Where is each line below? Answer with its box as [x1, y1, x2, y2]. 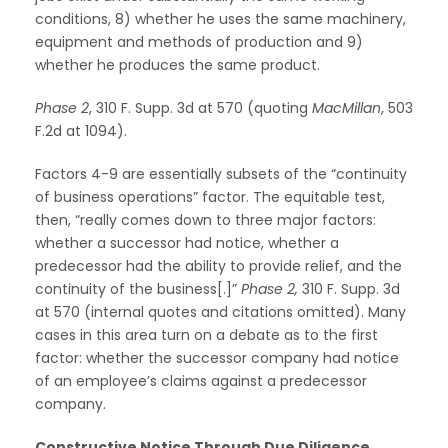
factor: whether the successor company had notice [35, 347, 399, 368]
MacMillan [312, 97, 381, 118]
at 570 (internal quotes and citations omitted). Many [35, 301, 406, 322]
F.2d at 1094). [35, 120, 127, 141]
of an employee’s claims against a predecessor [35, 370, 367, 391]
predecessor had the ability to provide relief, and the [35, 255, 402, 276]
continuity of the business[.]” [35, 278, 241, 299]
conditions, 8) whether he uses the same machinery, [35, 8, 406, 29]
